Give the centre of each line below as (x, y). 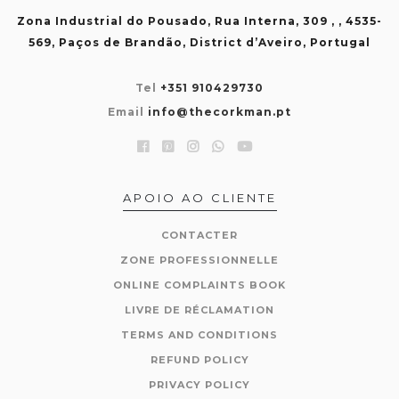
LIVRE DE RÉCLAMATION (199, 310)
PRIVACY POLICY (199, 385)
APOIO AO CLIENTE (199, 198)
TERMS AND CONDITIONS (199, 335)
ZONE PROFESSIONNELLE (199, 260)
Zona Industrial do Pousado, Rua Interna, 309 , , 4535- (199, 21)
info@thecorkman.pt (220, 112)
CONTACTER (199, 235)
